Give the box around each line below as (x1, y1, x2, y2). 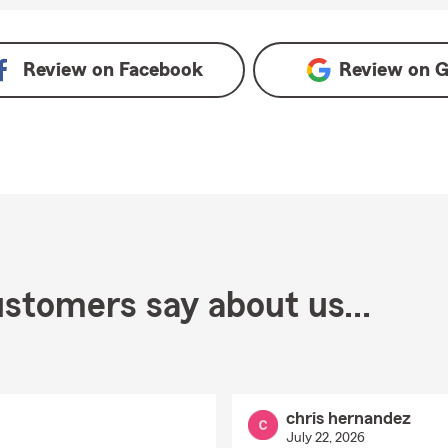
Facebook (118, 60, 203, 80)
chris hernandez (285, 409, 411, 427)
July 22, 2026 (285, 431, 365, 445)
